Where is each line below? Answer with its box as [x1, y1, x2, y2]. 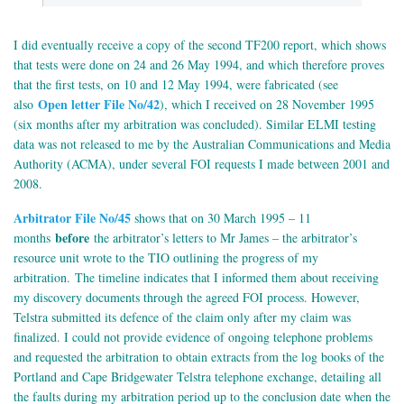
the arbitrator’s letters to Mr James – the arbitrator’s [89, 229, 357, 247]
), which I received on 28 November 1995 [160, 96, 374, 114]
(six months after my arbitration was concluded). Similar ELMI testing [14, 115, 376, 133]
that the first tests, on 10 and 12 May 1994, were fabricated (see [14, 76, 338, 94]
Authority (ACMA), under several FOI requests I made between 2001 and [14, 155, 390, 173]
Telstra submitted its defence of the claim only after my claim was [14, 308, 351, 326]
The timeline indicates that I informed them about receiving [75, 269, 379, 287]
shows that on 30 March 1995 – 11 [131, 209, 311, 227]
